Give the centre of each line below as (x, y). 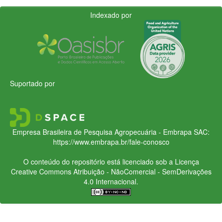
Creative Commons (41, 171)
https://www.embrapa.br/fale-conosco (111, 141)
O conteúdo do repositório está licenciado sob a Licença (111, 161)
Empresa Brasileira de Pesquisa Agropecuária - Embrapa (102, 132)
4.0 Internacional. (111, 181)
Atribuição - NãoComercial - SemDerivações (141, 171)
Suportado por (32, 83)
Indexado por (111, 15)
